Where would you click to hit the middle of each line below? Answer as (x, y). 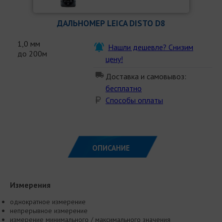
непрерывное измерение (49, 210)
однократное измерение (48, 201)
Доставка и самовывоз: (146, 76)
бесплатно (124, 88)
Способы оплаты (134, 100)
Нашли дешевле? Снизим (151, 47)
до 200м (32, 53)
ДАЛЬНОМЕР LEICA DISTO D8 (111, 23)
